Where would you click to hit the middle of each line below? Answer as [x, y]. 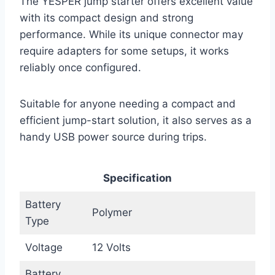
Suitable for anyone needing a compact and [128, 104]
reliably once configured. [80, 68]
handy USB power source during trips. [113, 137]
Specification [137, 178]
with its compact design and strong [107, 18]
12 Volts [111, 248]
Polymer [112, 213]
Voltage [44, 248]
